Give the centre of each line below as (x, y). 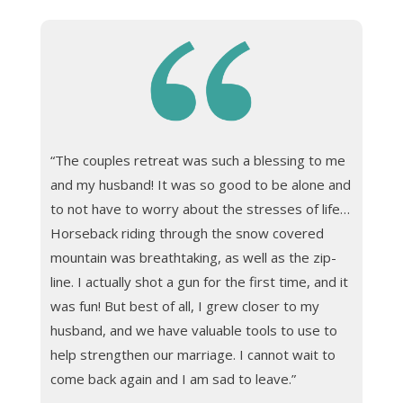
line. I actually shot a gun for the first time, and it (199, 281)
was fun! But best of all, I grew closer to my (184, 305)
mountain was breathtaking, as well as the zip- (193, 257)
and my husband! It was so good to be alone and (200, 184)
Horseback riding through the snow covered (187, 233)
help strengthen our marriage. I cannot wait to (193, 354)
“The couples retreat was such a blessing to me (197, 160)
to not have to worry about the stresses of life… (200, 208)
